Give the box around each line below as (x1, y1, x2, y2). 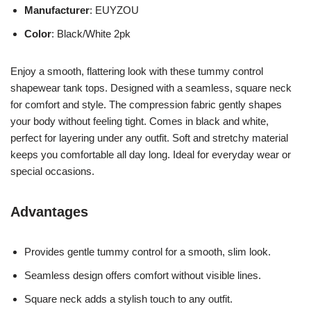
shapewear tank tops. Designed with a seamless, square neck (10, 81, 292, 94)
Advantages (10, 203, 88, 219)
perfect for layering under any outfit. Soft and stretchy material (10, 131, 288, 144)
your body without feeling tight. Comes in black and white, (10, 115, 269, 127)
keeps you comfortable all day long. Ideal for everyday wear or (10, 148, 291, 160)
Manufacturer (24, 3, 90, 16)
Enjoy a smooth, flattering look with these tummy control (10, 65, 263, 77)
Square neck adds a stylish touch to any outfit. (24, 292, 233, 305)
